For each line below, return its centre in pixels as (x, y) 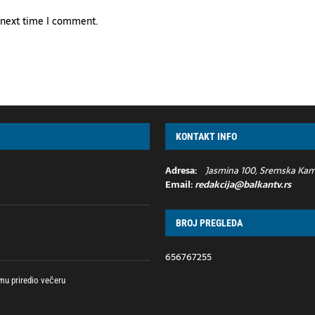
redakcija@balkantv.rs (243, 185)
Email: (180, 185)
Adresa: (181, 171)
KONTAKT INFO (207, 136)
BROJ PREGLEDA (210, 223)
